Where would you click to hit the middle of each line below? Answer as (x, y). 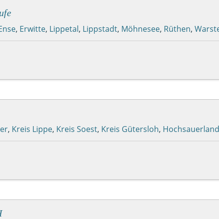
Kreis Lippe (32, 129)
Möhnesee (141, 29)
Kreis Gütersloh (130, 129)
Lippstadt (100, 29)
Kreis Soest (77, 129)
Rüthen (177, 29)
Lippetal (64, 29)
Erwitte (33, 29)
